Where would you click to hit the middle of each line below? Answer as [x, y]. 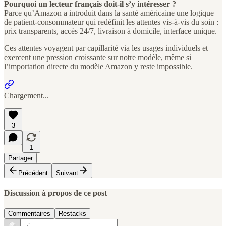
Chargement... [26, 95]
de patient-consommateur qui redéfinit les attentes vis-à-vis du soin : [111, 22]
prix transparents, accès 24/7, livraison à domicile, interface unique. [110, 31]
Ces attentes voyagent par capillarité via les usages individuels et [106, 48]
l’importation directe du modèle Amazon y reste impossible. [98, 66]
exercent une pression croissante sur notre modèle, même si [98, 57]
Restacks [72, 214]
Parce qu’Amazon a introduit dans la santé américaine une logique [109, 13]
